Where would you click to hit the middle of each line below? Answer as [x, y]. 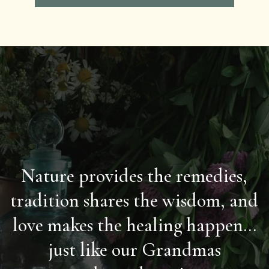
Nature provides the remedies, [134, 176]
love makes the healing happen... [134, 225]
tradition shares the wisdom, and [134, 201]
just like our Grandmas [134, 250]
